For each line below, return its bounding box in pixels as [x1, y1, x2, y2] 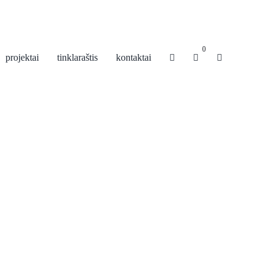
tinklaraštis [57, 52, 98, 63]
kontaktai [116, 52, 152, 63]
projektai [5, 52, 39, 63]
